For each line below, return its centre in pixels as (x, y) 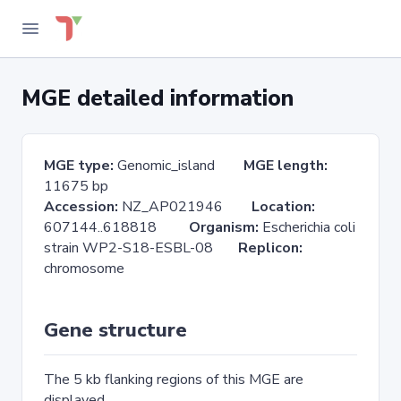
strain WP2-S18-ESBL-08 (141, 248)
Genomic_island (179, 166)
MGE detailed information (158, 98)
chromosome (84, 269)
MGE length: (286, 166)
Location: (283, 207)
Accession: (81, 207)
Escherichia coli (307, 227)
